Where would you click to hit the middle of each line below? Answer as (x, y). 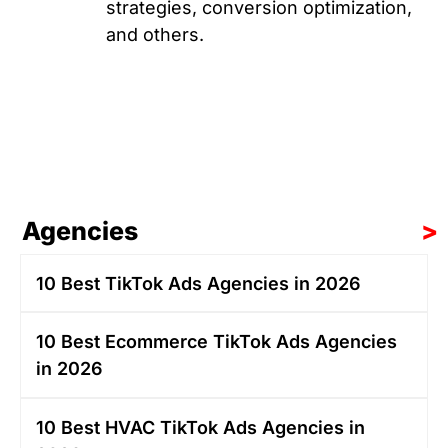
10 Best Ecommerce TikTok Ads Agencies (216, 342)
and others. (154, 35)
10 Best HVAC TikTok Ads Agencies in (200, 427)
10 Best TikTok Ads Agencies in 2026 (198, 284)
